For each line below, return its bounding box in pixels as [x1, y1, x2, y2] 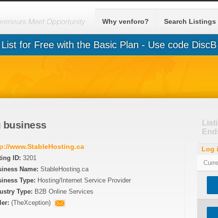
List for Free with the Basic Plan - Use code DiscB [1, 36, 217, 47]
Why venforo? [102, 18, 149, 25]
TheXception [13, 184, 49, 192]
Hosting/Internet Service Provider [36, 162, 131, 169]
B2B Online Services [33, 173, 93, 181]
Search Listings [164, 18, 216, 25]
